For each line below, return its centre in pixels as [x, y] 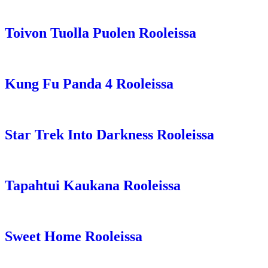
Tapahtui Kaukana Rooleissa [93, 185]
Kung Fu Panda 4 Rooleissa [89, 84]
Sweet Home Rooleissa [74, 236]
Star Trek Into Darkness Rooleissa [109, 135]
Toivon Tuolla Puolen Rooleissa [100, 33]
